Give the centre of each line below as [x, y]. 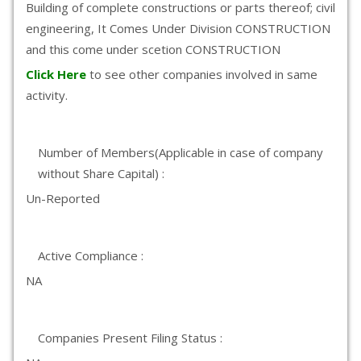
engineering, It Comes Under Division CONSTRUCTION [178, 28]
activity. [47, 95]
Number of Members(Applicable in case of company [180, 152]
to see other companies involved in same [203, 74]
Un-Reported [63, 198]
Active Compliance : [91, 255]
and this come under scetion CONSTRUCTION [153, 49]
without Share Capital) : [101, 173]
